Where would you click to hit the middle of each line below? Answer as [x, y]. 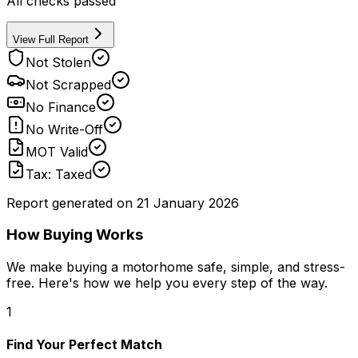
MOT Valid [57, 151]
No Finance [61, 107]
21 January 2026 [188, 203]
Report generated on [70, 203]
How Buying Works [75, 235]
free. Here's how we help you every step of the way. [167, 283]
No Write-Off [64, 129]
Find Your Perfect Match [84, 345]
